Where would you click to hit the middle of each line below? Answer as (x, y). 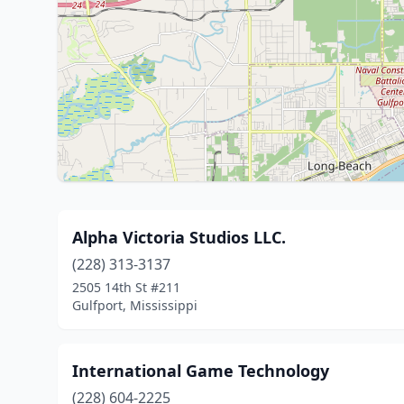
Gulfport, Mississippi (135, 305)
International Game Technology (201, 371)
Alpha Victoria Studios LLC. (179, 237)
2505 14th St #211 (126, 287)
